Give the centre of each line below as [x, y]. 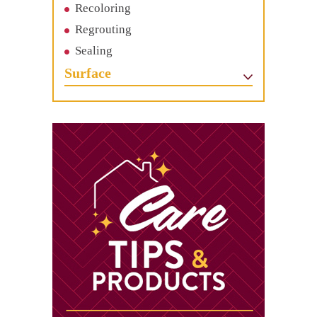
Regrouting [103, 29]
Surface [88, 73]
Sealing [94, 50]
